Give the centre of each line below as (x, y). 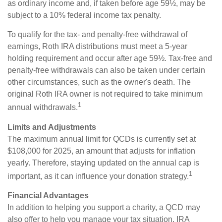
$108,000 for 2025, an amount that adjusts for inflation (101, 151)
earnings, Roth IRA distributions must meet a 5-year (97, 47)
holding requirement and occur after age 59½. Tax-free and (110, 58)
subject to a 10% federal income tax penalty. (85, 15)
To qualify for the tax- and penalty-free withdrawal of (97, 35)
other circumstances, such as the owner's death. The (99, 82)
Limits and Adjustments (52, 127)
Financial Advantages (48, 195)
